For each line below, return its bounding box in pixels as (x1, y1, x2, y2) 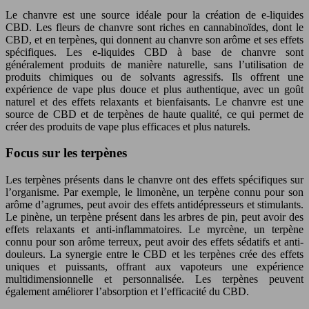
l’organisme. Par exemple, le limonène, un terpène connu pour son (6, 186, 303, 198)
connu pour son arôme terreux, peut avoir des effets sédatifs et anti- (6, 235, 303, 248)
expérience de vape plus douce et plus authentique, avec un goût (6, 83, 303, 95)
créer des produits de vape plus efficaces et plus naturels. (6, 120, 250, 132)
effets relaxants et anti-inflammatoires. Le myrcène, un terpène (6, 223, 303, 235)
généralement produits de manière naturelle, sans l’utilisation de (6, 58, 303, 70)
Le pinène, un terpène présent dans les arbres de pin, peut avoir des (6, 210, 303, 223)
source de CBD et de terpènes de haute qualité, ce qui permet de (6, 108, 303, 120)
